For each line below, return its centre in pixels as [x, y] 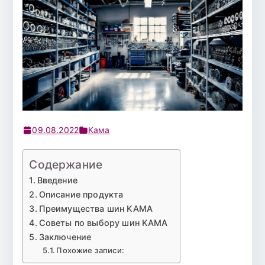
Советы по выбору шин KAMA [103, 223]
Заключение [65, 237]
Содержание [66, 165]
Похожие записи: [90, 251]
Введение [57, 180]
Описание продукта [81, 195]
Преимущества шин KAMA [96, 209]
